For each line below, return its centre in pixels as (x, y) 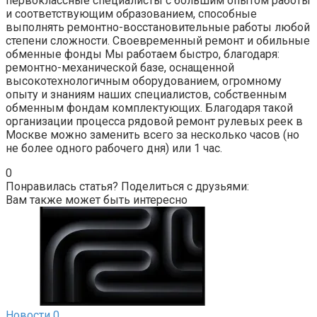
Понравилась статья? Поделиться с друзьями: (127, 186)
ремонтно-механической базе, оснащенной (120, 67)
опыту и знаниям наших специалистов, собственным (146, 94)
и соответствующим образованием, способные (131, 13)
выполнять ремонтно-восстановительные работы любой (158, 27)
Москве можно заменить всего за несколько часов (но (152, 134)
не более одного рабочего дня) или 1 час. (114, 148)
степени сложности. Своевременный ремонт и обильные (158, 40)
